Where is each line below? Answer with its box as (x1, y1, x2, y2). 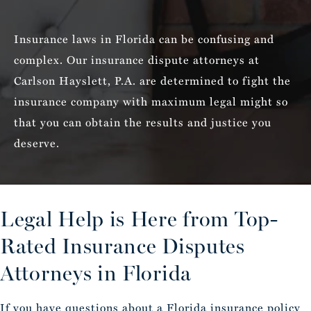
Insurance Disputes (62, 233, 245, 259)
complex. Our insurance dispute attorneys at (14, 51, 260, 68)
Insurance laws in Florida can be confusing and (14, 31, 274, 47)
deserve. (14, 135, 60, 151)
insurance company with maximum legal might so (14, 93, 288, 110)
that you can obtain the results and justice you (14, 114, 271, 131)
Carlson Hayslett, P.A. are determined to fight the (14, 72, 291, 89)
